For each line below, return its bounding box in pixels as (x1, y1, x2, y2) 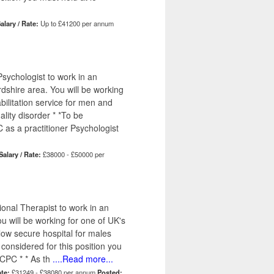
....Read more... (50, 253, 113, 265)
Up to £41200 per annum (39, 18, 114, 29)
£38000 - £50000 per (41, 149, 105, 160)
